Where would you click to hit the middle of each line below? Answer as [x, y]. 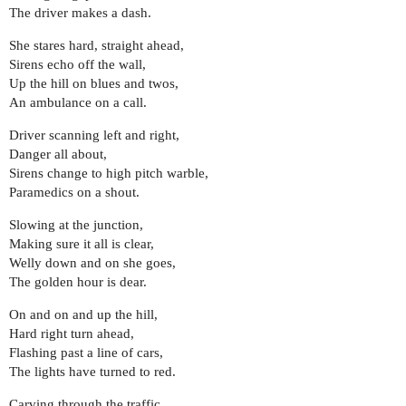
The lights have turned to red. [92, 371]
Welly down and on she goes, [92, 262]
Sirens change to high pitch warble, [109, 173]
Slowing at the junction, [76, 224]
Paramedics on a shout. [74, 192]
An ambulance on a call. [78, 102]
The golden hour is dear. [78, 281]
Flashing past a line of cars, [86, 352]
